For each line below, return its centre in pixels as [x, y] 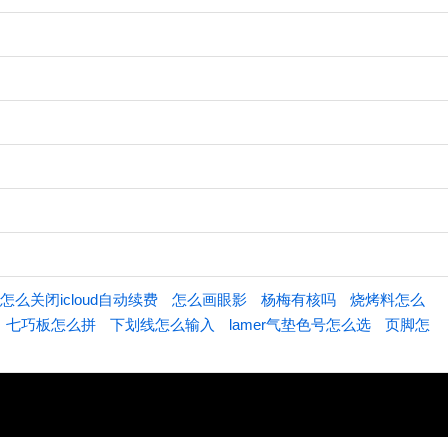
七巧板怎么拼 [51, 324]
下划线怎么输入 [162, 324]
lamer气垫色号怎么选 [300, 324]
